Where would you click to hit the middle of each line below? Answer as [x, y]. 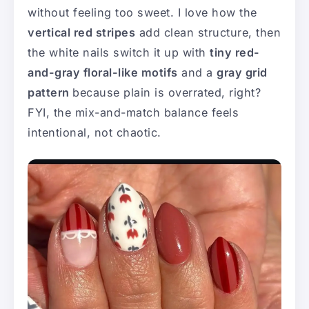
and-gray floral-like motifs [103, 73]
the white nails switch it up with [119, 53]
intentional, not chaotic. [94, 133]
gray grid [242, 73]
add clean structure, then [208, 33]
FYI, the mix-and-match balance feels [133, 113]
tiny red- [235, 53]
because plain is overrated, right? [167, 93]
